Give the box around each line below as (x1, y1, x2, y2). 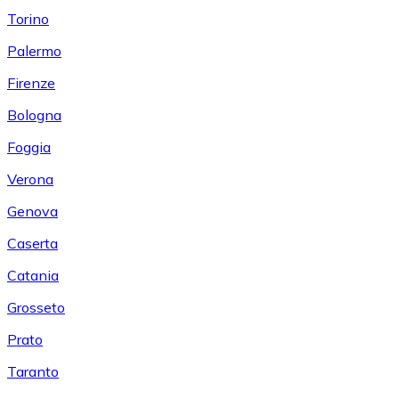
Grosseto (7, 297, 65, 316)
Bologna (7, 105, 61, 124)
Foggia (7, 137, 51, 156)
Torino (7, 9, 49, 28)
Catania (7, 265, 59, 284)
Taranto (7, 362, 59, 380)
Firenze (7, 73, 55, 92)
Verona (7, 169, 53, 188)
